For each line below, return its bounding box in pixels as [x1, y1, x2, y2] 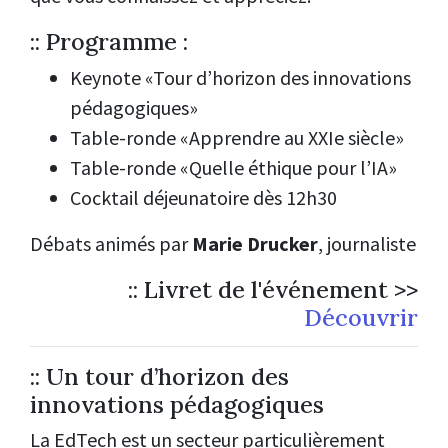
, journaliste [318, 230, 416, 256]
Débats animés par [30, 230, 192, 256]
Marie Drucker [192, 230, 318, 256]
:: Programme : [30, 26, 188, 57]
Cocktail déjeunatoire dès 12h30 [70, 184, 337, 210]
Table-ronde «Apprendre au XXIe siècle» [70, 124, 404, 150]
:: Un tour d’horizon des [30, 360, 289, 391]
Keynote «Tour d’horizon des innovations [70, 64, 411, 90]
